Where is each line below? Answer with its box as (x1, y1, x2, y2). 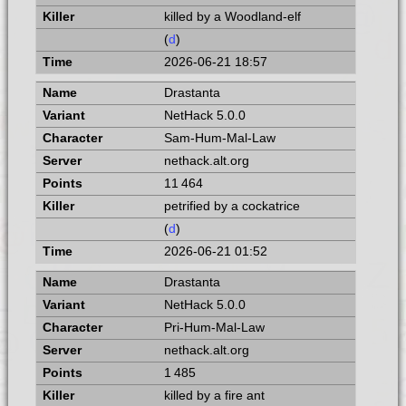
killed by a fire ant (163, 388, 265, 402)
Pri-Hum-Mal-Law (163, 320, 265, 334)
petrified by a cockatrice (163, 198, 300, 213)
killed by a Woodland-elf (163, 9, 301, 24)
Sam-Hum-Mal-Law (163, 130, 275, 145)
